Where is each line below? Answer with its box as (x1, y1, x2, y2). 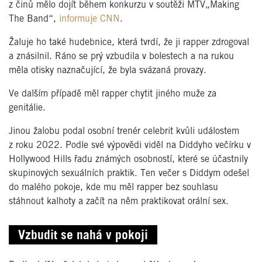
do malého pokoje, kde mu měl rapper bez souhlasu (9, 182, 218, 192)
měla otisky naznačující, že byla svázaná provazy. (9, 65, 206, 75)
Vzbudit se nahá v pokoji (18, 230, 148, 242)
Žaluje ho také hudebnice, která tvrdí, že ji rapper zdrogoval (9, 37, 249, 47)
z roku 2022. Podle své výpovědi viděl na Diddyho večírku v (9, 140, 251, 150)
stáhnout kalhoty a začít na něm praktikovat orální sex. (9, 196, 229, 206)
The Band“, (9, 14, 59, 23)
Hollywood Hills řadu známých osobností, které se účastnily (9, 154, 248, 164)
